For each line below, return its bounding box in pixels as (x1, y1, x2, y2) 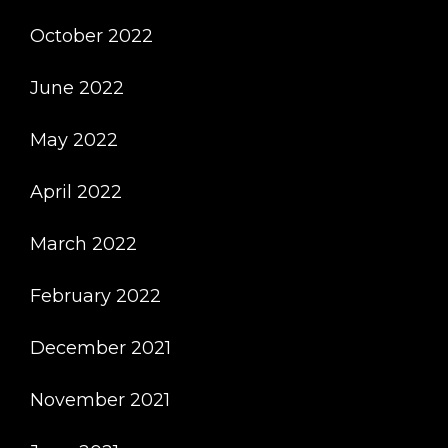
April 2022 (30, 181, 122, 203)
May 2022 (30, 129, 118, 151)
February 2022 (30, 285, 161, 307)
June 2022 (30, 77, 124, 99)
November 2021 (30, 389, 170, 411)
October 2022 (30, 25, 153, 47)
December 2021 (30, 337, 171, 359)
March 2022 (30, 233, 137, 255)
